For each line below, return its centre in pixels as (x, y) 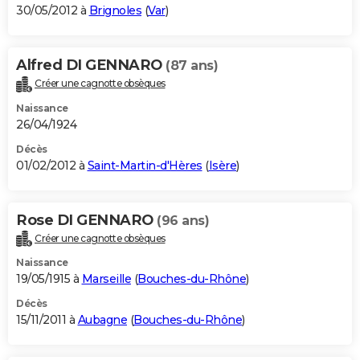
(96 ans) (183, 220)
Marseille (106, 279)
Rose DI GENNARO (86, 220)
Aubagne (102, 320)
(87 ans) (192, 65)
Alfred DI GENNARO (91, 65)
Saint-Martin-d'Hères (145, 165)
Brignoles (115, 10)
